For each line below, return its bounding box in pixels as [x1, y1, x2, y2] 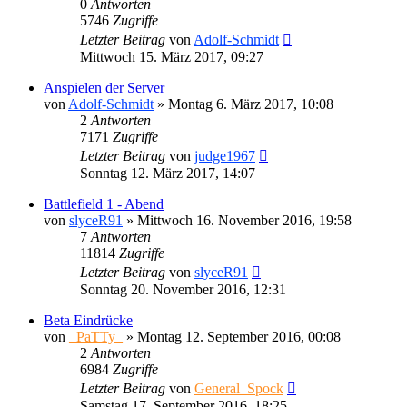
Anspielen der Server [44, 79, 164, 95]
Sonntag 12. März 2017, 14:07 [80, 164, 255, 181]
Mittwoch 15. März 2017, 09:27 [80, 48, 263, 65]
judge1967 [194, 147, 255, 164]
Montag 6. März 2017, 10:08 [168, 95, 333, 112]
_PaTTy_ [69, 328, 123, 344]
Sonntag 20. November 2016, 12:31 [80, 281, 286, 297]
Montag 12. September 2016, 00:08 [137, 328, 341, 344]
